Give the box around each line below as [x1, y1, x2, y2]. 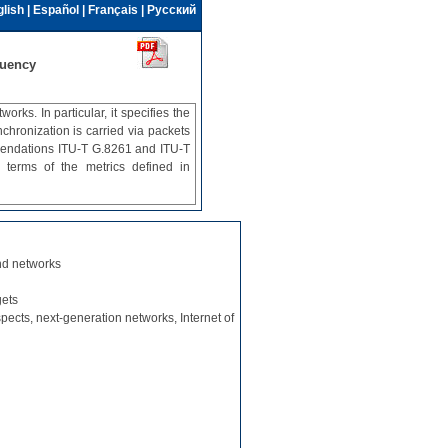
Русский [147, 3, 196, 17]
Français [88, 3, 138, 17]
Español [33, 3, 79, 17]
